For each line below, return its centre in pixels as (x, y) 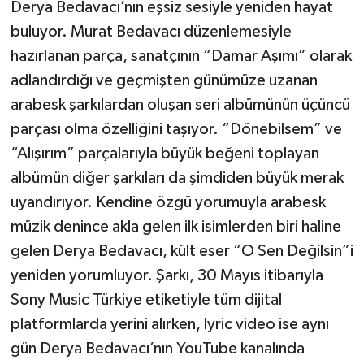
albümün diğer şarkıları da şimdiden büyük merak (177, 178)
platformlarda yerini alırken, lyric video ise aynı (169, 325)
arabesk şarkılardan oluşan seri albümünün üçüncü (180, 105)
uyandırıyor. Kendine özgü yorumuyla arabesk (168, 203)
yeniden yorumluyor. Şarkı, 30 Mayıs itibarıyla (167, 276)
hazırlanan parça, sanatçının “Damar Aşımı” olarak (181, 56)
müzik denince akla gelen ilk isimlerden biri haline (175, 227)
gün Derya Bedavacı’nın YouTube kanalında (157, 349)
